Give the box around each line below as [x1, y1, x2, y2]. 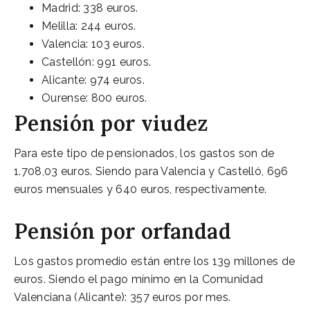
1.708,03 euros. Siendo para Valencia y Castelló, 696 [14, 164, 289, 178]
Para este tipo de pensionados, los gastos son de [14, 146, 275, 160]
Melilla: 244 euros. [42, 19, 136, 33]
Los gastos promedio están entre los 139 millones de [14, 254, 295, 268]
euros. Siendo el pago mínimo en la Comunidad [14, 272, 264, 286]
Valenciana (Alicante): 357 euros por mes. [14, 290, 231, 304]
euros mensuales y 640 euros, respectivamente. [14, 182, 267, 196]
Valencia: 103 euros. [42, 37, 145, 51]
